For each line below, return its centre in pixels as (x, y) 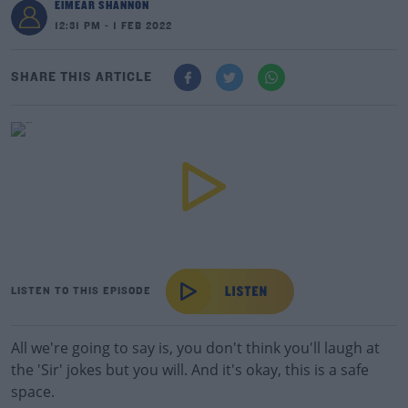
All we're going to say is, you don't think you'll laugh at (195, 348)
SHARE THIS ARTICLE (82, 77)
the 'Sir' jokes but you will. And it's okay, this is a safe (190, 370)
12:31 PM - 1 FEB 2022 (113, 26)
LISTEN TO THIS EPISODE (81, 291)
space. (33, 392)
